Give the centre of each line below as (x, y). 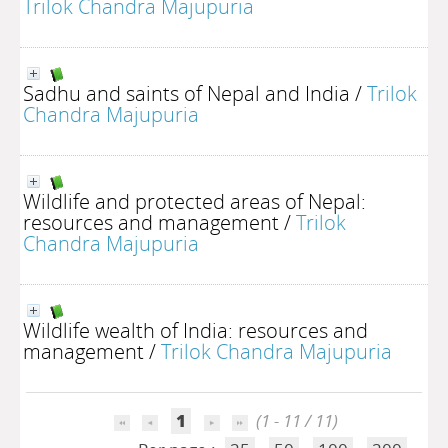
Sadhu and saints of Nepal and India (186, 93)
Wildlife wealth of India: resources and (195, 330)
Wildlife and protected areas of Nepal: (194, 201)
